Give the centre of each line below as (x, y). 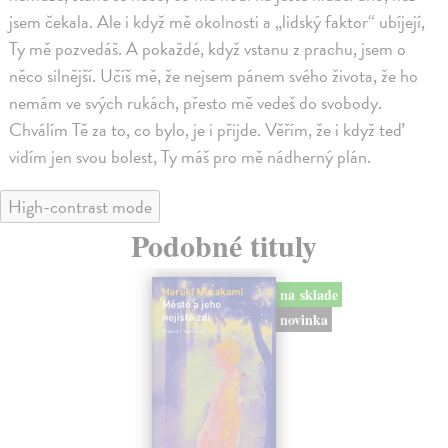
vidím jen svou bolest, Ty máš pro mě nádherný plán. (190, 156)
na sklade (308, 294)
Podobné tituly (224, 244)
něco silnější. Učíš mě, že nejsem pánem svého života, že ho (214, 75)
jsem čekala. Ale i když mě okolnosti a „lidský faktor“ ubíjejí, (217, 21)
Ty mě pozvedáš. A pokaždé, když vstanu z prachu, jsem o (208, 48)
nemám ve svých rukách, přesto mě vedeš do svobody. (196, 102)
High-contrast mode (80, 206)
